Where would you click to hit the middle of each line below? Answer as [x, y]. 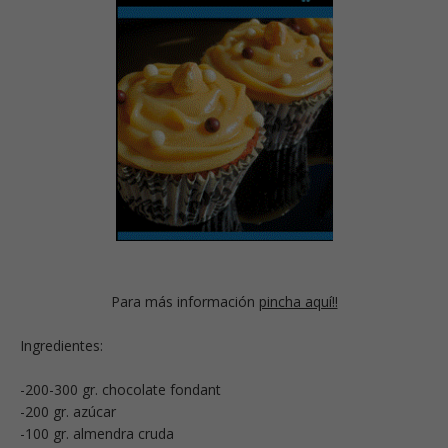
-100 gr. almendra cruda [97, 433]
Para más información [184, 301]
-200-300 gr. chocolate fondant [120, 389]
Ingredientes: [61, 345]
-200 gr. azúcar [68, 411]
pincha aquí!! [298, 301]
